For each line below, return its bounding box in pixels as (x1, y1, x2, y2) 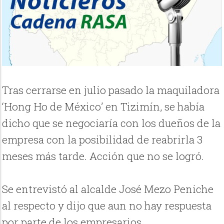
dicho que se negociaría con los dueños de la (2, 116, 221, 130)
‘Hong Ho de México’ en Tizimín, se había (2, 99, 205, 114)
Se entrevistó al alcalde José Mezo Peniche (2, 182, 214, 196)
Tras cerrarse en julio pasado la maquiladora (2, 83, 220, 97)
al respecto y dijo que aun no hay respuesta (2, 198, 212, 213)
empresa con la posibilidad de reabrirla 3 (2, 132, 203, 147)
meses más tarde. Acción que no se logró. (2, 149, 204, 163)
